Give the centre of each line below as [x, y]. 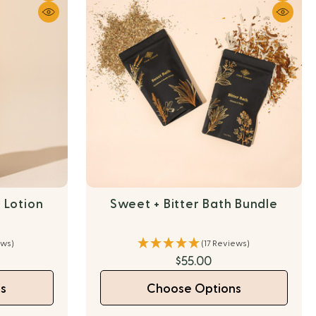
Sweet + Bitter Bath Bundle [194, 204]
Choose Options [194, 289]
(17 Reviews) [226, 243]
